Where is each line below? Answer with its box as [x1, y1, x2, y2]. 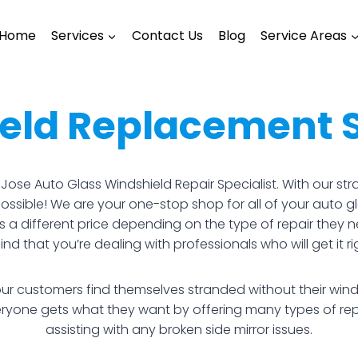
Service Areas [261, 26, 348, 45]
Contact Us [132, 26, 203, 45]
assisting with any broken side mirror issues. [46, 320, 312, 339]
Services [50, 26, 104, 45]
